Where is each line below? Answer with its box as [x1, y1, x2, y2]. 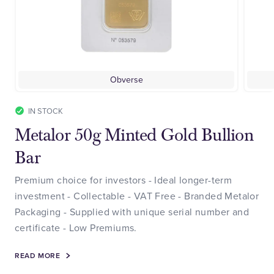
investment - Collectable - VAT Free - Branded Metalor [15, 188, 259, 202]
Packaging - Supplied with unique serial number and [15, 204, 249, 218]
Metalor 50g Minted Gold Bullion [15, 124, 253, 146]
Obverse [109, 73, 143, 86]
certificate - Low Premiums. [15, 220, 137, 234]
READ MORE [15, 250, 61, 261]
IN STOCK [28, 105, 63, 116]
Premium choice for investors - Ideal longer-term [15, 172, 232, 187]
